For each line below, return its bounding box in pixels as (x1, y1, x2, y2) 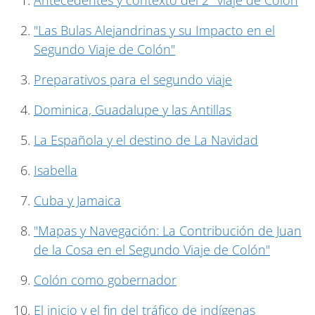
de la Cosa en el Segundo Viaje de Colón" (34, 240, 270, 258)
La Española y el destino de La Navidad (34, 131, 258, 148)
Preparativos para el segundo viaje (34, 70, 232, 88)
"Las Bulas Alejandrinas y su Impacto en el (34, 21, 275, 39)
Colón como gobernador (34, 271, 176, 288)
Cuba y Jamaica (34, 191, 121, 209)
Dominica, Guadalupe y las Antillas (34, 101, 231, 118)
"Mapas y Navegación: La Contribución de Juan (34, 221, 302, 239)
